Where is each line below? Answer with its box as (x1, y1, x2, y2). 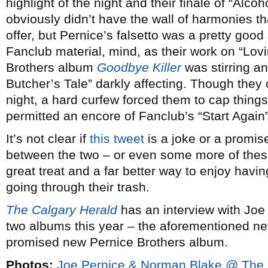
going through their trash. (6, 180, 150, 194)
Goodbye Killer (97, 60, 181, 74)
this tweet (90, 132, 144, 145)
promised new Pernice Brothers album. (6, 235, 228, 249)
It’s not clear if (6, 132, 90, 145)
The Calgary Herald (6, 203, 117, 217)
